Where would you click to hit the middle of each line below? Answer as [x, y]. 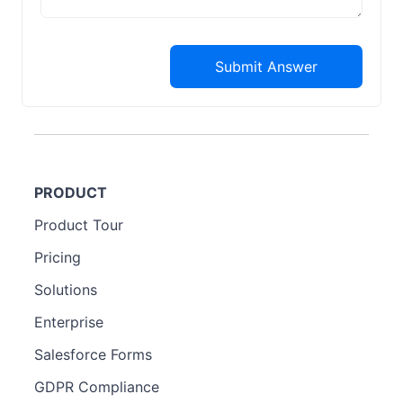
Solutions [66, 290]
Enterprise [69, 322]
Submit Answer [266, 67]
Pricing [58, 257]
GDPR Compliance [97, 387]
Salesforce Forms [93, 354]
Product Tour [79, 225]
